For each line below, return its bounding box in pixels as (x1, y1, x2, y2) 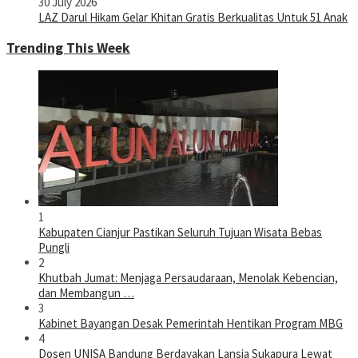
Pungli (38, 240, 70, 256)
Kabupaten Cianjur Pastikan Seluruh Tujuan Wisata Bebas (38, 225, 322, 241)
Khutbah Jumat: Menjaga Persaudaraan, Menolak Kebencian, (38, 270, 338, 286)
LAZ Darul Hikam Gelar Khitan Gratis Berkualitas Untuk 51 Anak (38, 10, 348, 26)
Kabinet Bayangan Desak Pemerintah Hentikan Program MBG (38, 316, 343, 332)
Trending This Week (6, 38, 130, 57)
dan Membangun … (38, 285, 134, 301)
